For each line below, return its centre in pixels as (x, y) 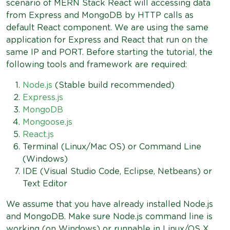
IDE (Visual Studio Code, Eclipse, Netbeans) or (117, 171)
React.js (38, 135)
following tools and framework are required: (97, 65)
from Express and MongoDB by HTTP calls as (100, 15)
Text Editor (45, 184)
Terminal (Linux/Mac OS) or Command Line (112, 147)
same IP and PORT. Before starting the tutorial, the (109, 52)
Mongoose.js (47, 122)
